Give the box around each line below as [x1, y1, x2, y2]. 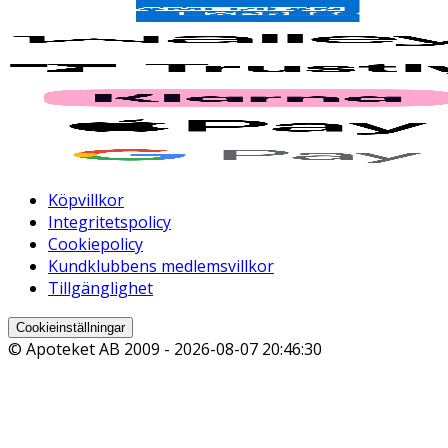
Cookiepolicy [48, 233, 143, 256]
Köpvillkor [48, 189, 124, 212]
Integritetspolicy [48, 211, 171, 234]
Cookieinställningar [16, 320, 125, 336]
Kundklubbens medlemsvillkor [48, 255, 274, 278]
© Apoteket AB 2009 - [8, 338, 174, 361]
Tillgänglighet [48, 277, 153, 300]
